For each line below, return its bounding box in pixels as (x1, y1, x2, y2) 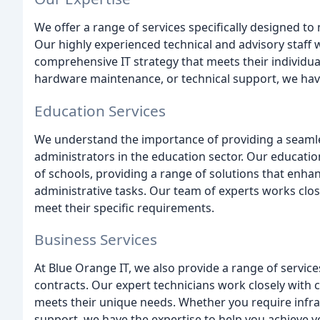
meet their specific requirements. (34, 199, 214, 216)
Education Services (34, 100, 166, 121)
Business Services (34, 229, 157, 250)
